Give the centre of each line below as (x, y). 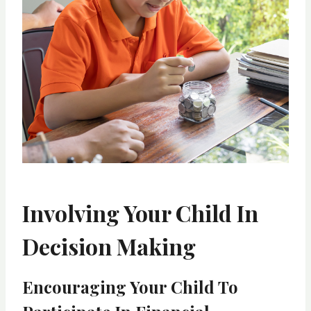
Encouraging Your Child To (130, 287)
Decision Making (109, 246)
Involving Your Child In (140, 213)
